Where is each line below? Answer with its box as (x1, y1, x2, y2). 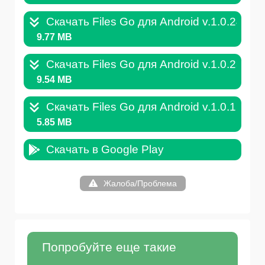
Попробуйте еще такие (42, 240, 176, 254)
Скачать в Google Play (46, 143, 164, 156)
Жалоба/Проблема (103, 179, 177, 189)
